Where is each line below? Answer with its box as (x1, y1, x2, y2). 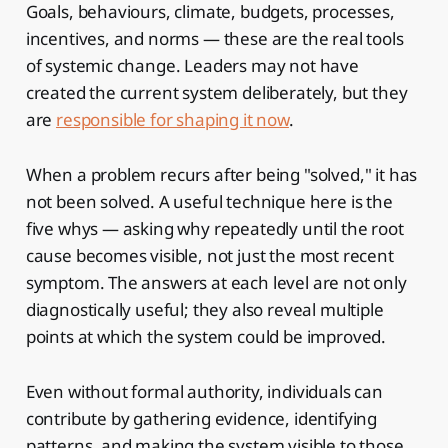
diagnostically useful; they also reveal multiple (25, 297, 384, 321)
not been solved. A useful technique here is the (25, 189, 393, 213)
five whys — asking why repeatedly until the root (25, 216, 404, 240)
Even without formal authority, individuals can (25, 379, 383, 403)
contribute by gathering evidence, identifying (25, 406, 378, 430)
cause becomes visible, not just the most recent (25, 243, 394, 267)
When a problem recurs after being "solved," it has (25, 162, 418, 186)
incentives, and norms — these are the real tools (25, 26, 404, 50)
